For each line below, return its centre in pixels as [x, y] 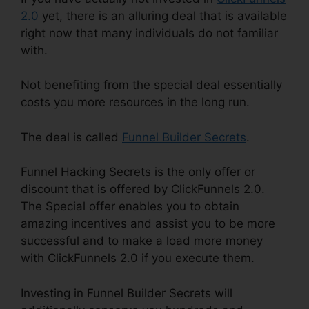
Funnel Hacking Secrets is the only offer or [138, 172]
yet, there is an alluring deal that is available [163, 16]
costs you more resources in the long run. [135, 102]
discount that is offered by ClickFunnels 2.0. [143, 189]
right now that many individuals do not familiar [149, 33]
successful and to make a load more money [142, 241]
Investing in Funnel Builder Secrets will [127, 293]
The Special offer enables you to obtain [130, 207]
